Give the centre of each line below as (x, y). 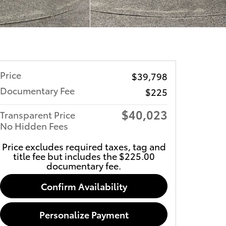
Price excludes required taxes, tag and (84, 146)
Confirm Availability (84, 186)
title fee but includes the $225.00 (84, 156)
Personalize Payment (84, 214)
